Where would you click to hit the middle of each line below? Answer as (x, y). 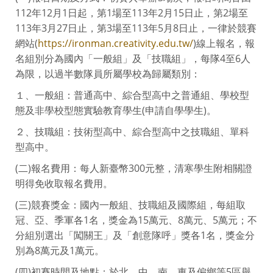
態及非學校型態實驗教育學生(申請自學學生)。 (116, 110)
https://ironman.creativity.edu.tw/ (115, 43)
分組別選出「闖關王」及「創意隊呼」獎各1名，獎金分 (135, 235)
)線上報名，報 (224, 43)
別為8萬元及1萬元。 (60, 250)
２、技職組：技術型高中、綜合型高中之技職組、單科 (132, 131)
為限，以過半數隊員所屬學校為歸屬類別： (108, 73)
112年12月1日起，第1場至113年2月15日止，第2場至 (132, 12)
